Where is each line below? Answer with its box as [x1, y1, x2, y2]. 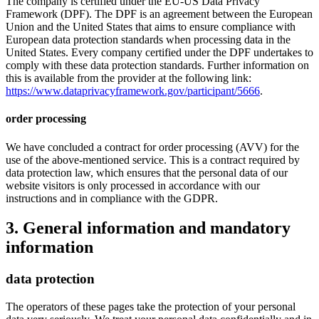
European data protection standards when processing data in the [6, 33, 291, 46]
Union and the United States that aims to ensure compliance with [6, 21, 296, 33]
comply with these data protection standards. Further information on [6, 59, 309, 72]
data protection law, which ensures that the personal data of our [6, 166, 288, 179]
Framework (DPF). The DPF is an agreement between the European [6, 8, 313, 21]
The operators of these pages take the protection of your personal [6, 300, 296, 313]
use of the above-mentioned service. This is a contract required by [6, 153, 300, 166]
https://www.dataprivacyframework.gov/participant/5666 [6, 85, 260, 98]
